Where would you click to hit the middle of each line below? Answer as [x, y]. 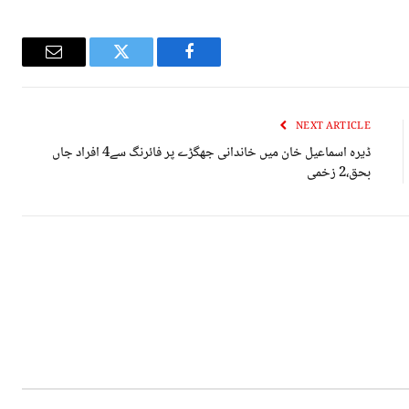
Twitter [99, 65]
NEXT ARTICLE [333, 127]
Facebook [158, 65]
